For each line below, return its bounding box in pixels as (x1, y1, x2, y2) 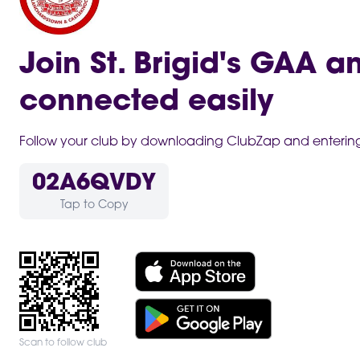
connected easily (19, 88, 274, 117)
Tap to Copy (59, 198, 129, 211)
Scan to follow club (19, 337, 107, 348)
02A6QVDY (32, 172, 156, 195)
